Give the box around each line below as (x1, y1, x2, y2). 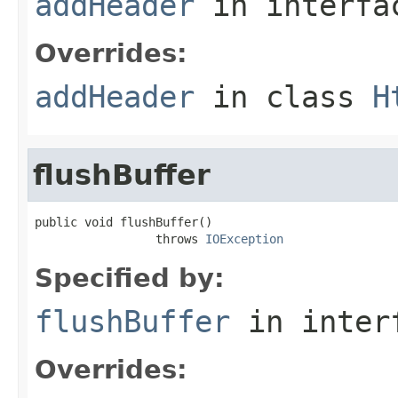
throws (35, 231, 205, 246)
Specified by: (35, 262, 225, 293)
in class (195, 78, 372, 115)
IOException (205, 231, 283, 246)
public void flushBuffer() (35, 214, 212, 229)
